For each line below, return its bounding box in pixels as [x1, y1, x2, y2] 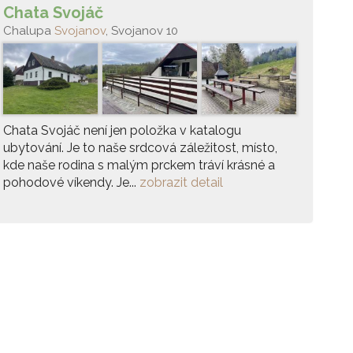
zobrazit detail [139, 175, 223, 190]
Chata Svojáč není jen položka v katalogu [3, 123, 241, 138]
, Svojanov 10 [106, 24, 178, 38]
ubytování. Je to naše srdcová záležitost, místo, [3, 140, 277, 155]
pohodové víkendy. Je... [3, 175, 139, 190]
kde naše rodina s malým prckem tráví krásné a [3, 158, 275, 173]
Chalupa [3, 24, 54, 38]
